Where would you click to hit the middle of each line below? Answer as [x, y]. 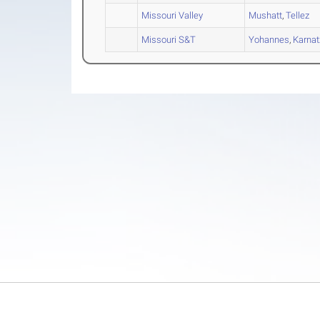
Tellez [298, 15]
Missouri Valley [172, 15]
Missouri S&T [169, 40]
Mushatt [266, 15]
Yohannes [269, 40]
